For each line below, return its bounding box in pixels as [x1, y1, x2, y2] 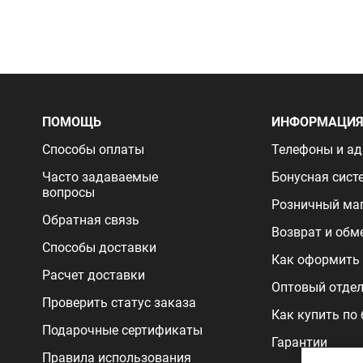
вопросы [42, 185, 95, 200]
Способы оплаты [42, 142, 144, 157]
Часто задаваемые [42, 169, 158, 185]
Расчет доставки [42, 267, 145, 283]
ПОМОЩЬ [42, 114, 101, 130]
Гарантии [271, 335, 328, 350]
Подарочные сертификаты [42, 322, 203, 338]
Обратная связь [42, 212, 139, 228]
